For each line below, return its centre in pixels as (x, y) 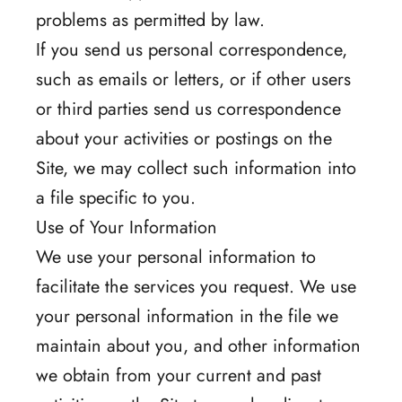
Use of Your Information (127, 227)
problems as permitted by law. (150, 20)
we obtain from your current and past (179, 375)
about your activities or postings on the (184, 138)
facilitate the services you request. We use (196, 286)
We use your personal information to (176, 257)
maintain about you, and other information (198, 345)
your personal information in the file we (187, 316)
